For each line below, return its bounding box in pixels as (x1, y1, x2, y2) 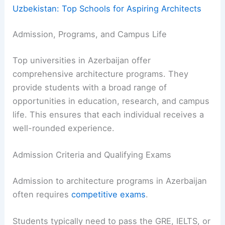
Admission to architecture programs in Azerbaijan (13, 175, 207, 186)
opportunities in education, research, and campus (13, 95, 210, 106)
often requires (13, 189, 72, 199)
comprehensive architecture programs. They (13, 68, 189, 79)
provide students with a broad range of (13, 82, 167, 92)
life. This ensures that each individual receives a (13, 109, 204, 120)
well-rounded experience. (13, 123, 115, 133)
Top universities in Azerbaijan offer (13, 55, 151, 65)
